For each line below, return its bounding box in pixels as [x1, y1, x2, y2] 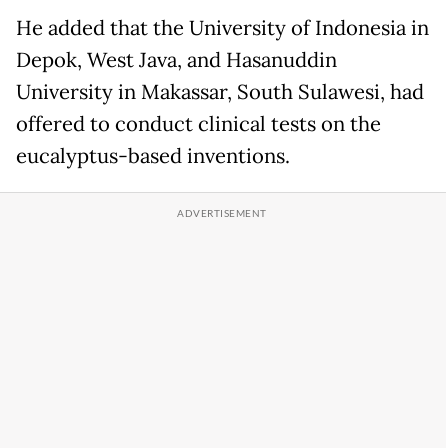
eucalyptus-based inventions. [16, 143, 290, 170]
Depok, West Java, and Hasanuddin [16, 47, 337, 74]
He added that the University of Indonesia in [16, 15, 429, 42]
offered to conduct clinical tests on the [16, 111, 381, 138]
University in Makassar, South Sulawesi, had [16, 79, 424, 106]
